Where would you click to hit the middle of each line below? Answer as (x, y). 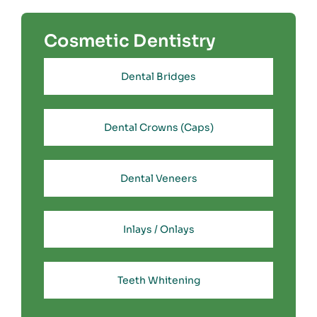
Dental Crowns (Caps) (158, 128)
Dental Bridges (158, 77)
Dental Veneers (158, 179)
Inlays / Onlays (158, 230)
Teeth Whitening (158, 281)
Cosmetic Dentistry (130, 41)
